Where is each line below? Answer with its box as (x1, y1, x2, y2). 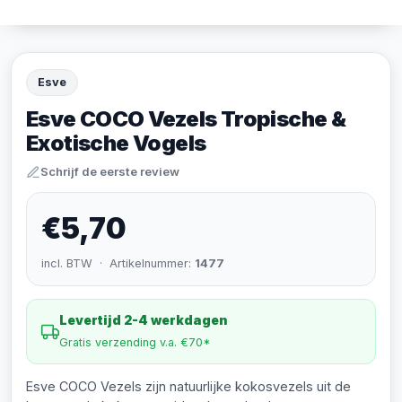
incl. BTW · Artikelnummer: (41, 257, 195, 270)
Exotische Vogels (26, 130, 206, 156)
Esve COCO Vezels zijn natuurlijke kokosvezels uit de (26, 379, 351, 394)
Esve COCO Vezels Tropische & (26, 106, 346, 132)
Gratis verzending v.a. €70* (59, 336, 211, 349)
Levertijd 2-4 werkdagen (59, 312, 228, 328)
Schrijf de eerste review (40, 164, 179, 179)
